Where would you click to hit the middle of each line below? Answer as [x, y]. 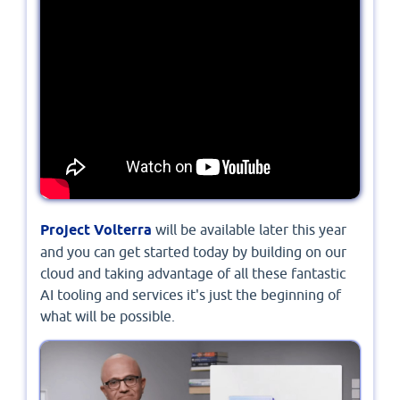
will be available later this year [249, 229]
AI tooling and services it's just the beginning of [191, 294]
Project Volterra [96, 229]
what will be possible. [108, 316]
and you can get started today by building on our [193, 251]
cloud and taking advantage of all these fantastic [193, 273]
